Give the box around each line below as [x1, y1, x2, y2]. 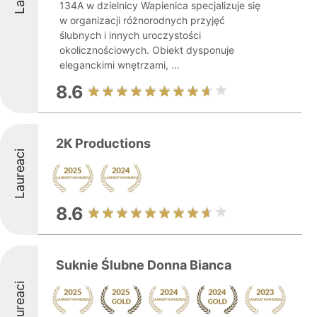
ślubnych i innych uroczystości [59, 29, 201, 41]
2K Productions [56, 136, 151, 151]
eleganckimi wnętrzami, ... [59, 59, 180, 71]
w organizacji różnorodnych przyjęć [59, 14, 225, 26]
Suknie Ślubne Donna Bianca [56, 258, 231, 272]
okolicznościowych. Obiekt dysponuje [59, 44, 234, 56]
